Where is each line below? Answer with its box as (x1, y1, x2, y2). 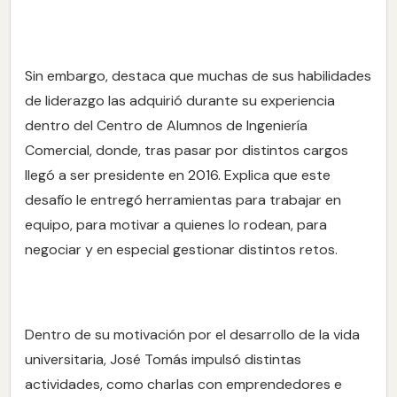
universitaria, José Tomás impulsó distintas (25, 349, 301, 369)
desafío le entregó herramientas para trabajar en (25, 190, 341, 209)
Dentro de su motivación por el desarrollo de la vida (25, 324, 360, 344)
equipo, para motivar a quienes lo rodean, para (25, 214, 327, 234)
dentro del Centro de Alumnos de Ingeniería (25, 115, 307, 135)
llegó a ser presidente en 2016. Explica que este (25, 165, 331, 184)
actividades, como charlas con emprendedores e (25, 374, 342, 393)
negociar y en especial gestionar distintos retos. (25, 239, 338, 259)
